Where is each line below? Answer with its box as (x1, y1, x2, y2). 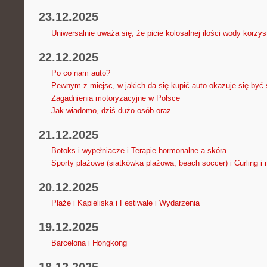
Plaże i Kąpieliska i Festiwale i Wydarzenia (51, 198, 200, 208)
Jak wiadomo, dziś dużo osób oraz (51, 105, 171, 115)
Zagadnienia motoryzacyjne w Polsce (51, 93, 180, 103)
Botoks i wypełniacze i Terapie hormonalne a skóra (51, 145, 226, 155)
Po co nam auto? (51, 68, 110, 77)
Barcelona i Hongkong (51, 238, 127, 248)
